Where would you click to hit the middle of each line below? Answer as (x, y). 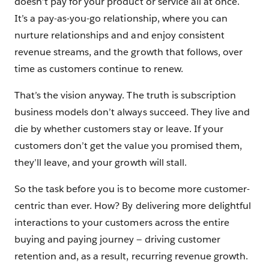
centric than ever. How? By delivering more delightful (133, 206)
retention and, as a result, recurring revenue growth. (131, 256)
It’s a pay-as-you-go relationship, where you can (121, 18)
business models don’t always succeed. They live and (132, 112)
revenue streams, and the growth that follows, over (128, 52)
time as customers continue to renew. (99, 69)
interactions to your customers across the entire (122, 222)
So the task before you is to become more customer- (132, 189)
